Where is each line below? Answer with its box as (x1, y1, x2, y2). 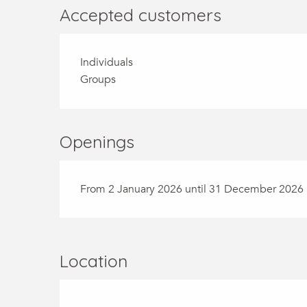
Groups (80, 72, 116, 87)
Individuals (80, 55, 134, 70)
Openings (60, 131, 135, 152)
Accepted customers (60, 4, 222, 25)
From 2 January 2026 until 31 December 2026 (80, 182, 304, 197)
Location (60, 250, 127, 271)
